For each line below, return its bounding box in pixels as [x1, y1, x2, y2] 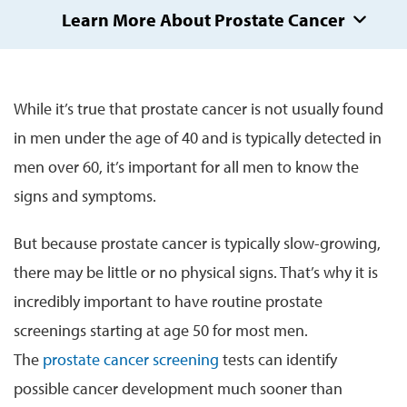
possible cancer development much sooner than [14, 377, 342, 399]
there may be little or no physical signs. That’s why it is [14, 261, 378, 283]
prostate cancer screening [43, 348, 219, 370]
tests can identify [223, 348, 337, 370]
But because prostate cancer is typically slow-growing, [14, 232, 381, 253]
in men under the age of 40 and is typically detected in [14, 126, 382, 148]
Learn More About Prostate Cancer [62, 7, 345, 31]
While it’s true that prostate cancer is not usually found [14, 97, 383, 119]
